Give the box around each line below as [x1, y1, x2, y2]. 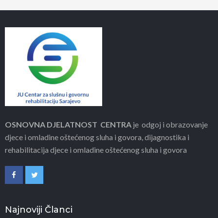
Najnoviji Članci [5, 204, 73, 215]
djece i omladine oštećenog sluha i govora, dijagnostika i [5, 132, 189, 142]
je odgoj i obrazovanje [131, 120, 208, 129]
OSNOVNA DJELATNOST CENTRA [5, 120, 131, 129]
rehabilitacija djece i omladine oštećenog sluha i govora [5, 145, 187, 154]
